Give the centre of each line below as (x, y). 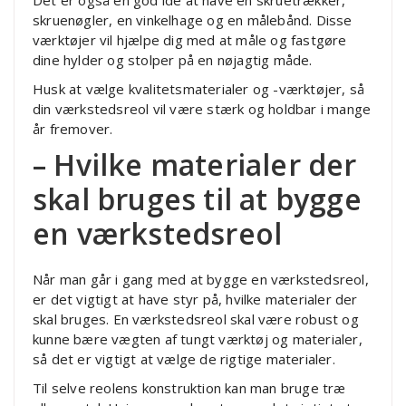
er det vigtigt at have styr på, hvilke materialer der (195, 299)
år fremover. (73, 128)
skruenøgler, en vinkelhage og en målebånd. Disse (193, 19)
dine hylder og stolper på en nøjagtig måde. (173, 59)
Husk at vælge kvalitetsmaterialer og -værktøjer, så (199, 88)
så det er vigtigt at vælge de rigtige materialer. (184, 358)
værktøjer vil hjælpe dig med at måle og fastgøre (190, 39)
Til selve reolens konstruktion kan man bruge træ (189, 387)
